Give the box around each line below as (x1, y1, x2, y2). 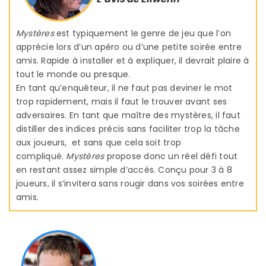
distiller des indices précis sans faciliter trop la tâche (16, 122, 240, 135)
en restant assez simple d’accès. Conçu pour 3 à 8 (16, 163, 233, 176)
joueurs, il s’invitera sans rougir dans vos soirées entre (16, 177, 244, 189)
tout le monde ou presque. (16, 68, 131, 80)
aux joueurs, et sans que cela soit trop (16, 136, 182, 148)
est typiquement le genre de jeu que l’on (53, 27, 232, 39)
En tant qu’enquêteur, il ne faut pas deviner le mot (16, 81, 233, 94)
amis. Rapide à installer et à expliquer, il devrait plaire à (16, 54, 249, 66)
